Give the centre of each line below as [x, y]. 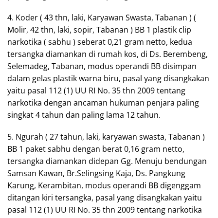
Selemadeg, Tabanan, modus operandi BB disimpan [102, 66]
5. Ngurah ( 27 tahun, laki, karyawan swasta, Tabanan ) [106, 136]
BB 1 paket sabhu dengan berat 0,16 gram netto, [96, 149]
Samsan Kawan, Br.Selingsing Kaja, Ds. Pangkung [96, 173]
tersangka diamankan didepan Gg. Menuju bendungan [107, 161]
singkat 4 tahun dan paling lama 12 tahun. [84, 115]
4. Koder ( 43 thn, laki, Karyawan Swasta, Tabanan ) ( [102, 17]
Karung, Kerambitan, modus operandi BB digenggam [104, 185]
